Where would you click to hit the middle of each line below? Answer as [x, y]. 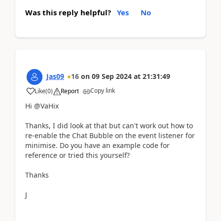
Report [70, 91]
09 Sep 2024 [112, 76]
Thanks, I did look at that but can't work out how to [109, 125]
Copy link [103, 90]
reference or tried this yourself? [77, 155]
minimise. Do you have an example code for [97, 145]
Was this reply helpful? [68, 12]
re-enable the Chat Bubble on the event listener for [110, 135]
